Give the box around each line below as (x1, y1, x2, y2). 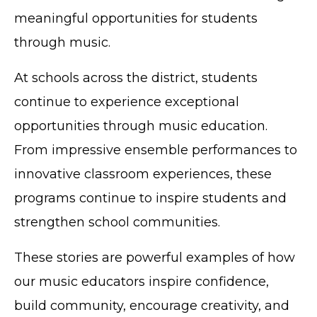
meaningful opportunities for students (14, 10, 258, 26)
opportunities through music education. (14, 117, 267, 134)
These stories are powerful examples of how (14, 249, 295, 265)
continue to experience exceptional (14, 93, 239, 110)
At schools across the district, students (14, 69, 258, 86)
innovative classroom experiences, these (14, 166, 272, 182)
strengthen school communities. (14, 214, 224, 230)
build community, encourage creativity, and (14, 297, 289, 313)
